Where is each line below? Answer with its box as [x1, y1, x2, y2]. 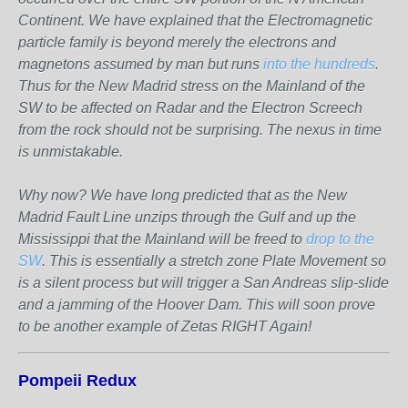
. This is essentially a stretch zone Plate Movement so [42, 253, 386, 269]
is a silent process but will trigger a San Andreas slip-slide [18, 275, 389, 291]
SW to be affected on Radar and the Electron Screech [18, 100, 362, 116]
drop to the [306, 231, 374, 247]
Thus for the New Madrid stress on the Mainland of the [18, 78, 365, 94]
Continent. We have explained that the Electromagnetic [18, 13, 372, 28]
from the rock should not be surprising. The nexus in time [18, 122, 382, 138]
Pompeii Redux [18, 372, 137, 390]
